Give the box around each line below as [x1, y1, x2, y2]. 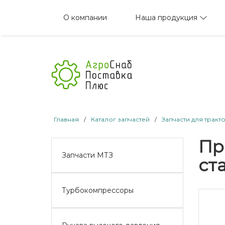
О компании [63, 13, 107, 22]
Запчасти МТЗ [62, 150, 113, 160]
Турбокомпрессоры [62, 185, 134, 195]
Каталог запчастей [91, 115, 150, 123]
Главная [54, 115, 79, 123]
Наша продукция [135, 13, 197, 22]
